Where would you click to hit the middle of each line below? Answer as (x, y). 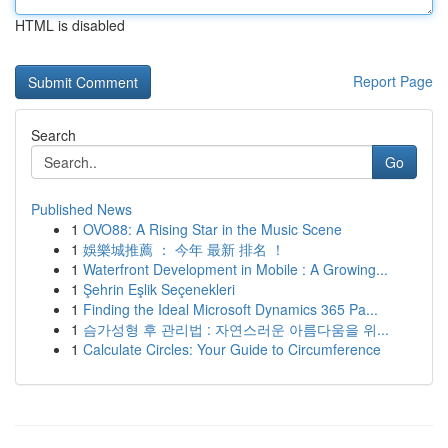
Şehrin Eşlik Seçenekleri (159, 289)
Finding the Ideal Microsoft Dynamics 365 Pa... (230, 309)
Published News (81, 209)
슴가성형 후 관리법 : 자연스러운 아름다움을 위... (236, 329)
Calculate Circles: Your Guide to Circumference (232, 349)
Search (53, 135)
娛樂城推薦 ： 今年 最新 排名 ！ (184, 249)
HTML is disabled (70, 25)
